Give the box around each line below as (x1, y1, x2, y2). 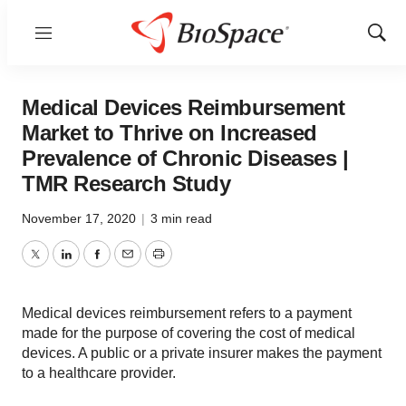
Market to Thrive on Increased (22, 121, 317, 145)
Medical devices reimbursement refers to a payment (22, 305, 352, 321)
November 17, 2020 (22, 211, 140, 226)
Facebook (95, 256, 160, 273)
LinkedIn (64, 256, 121, 273)
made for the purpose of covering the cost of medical (22, 325, 355, 341)
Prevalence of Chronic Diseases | (22, 146, 348, 170)
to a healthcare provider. (22, 365, 176, 381)
